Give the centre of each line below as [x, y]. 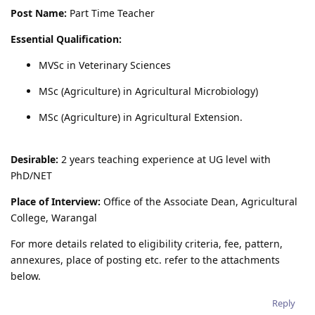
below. [26, 276]
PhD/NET [31, 175]
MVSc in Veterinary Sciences [105, 65]
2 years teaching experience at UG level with [165, 159]
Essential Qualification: [66, 39]
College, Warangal [54, 217]
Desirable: [34, 159]
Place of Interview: [56, 201]
